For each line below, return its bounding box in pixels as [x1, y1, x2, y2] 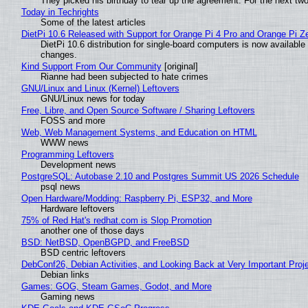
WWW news [40, 137, 89, 148]
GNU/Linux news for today [40, 93, 145, 104]
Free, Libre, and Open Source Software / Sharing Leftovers [21, 105, 255, 116]
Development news [40, 159, 116, 170]
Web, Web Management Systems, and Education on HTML [21, 127, 257, 138]
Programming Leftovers [21, 149, 114, 160]
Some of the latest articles [40, 17, 146, 28]
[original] [161, 61, 198, 72]
